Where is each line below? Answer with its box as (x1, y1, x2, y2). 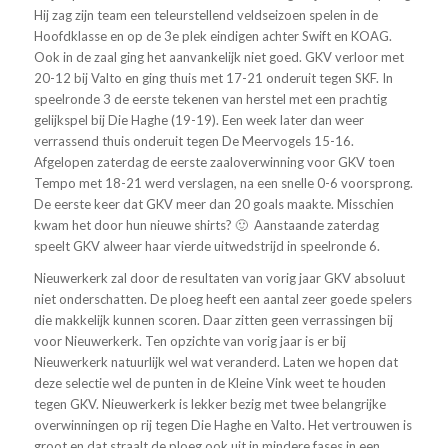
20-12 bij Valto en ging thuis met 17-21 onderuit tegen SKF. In (33, 69, 393, 86)
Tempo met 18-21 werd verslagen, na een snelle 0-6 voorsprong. (33, 174, 413, 191)
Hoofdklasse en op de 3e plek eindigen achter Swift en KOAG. (33, 27, 392, 44)
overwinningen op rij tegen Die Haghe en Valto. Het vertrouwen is (33, 416, 412, 433)
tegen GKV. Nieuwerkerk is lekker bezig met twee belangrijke (33, 395, 386, 412)
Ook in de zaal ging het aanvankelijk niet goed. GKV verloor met (33, 48, 404, 65)
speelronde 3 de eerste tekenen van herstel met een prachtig (33, 90, 387, 107)
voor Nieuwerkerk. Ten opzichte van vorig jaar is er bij (33, 332, 346, 349)
